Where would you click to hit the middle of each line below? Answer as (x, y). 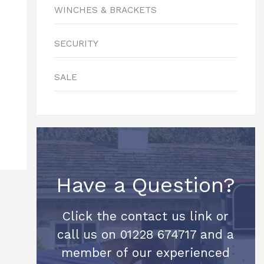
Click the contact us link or (146, 216)
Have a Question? (146, 185)
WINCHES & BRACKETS (105, 10)
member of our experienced (146, 253)
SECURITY (76, 44)
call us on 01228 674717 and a (146, 234)
